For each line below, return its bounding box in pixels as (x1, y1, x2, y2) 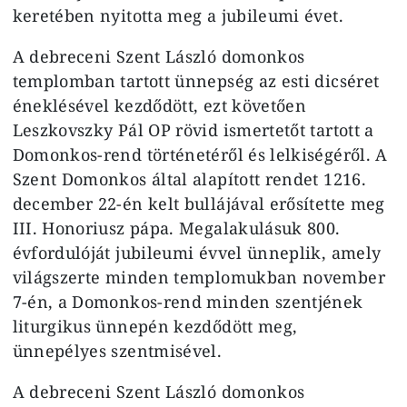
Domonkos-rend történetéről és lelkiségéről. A (12, 143, 388, 165)
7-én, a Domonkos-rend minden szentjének (12, 290, 363, 313)
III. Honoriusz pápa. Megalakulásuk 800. (12, 216, 341, 239)
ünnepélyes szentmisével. (12, 339, 223, 362)
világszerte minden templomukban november (12, 265, 385, 288)
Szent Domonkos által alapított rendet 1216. (12, 167, 366, 190)
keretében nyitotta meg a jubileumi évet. (12, 4, 343, 26)
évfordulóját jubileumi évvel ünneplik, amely (12, 241, 382, 263)
